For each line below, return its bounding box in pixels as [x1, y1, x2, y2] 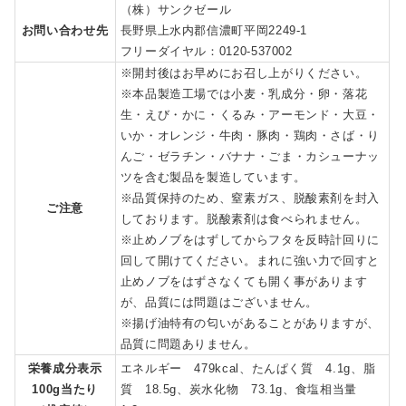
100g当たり [32, 382, 98, 397]
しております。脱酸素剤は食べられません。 [120, 212, 368, 227]
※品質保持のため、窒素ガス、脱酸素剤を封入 [120, 191, 381, 206]
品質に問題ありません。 [120, 337, 256, 352]
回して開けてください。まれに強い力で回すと [120, 254, 381, 268]
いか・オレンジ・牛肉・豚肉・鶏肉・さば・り [120, 129, 381, 143]
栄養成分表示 [27, 362, 102, 376]
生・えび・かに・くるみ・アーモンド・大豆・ [120, 108, 381, 122]
